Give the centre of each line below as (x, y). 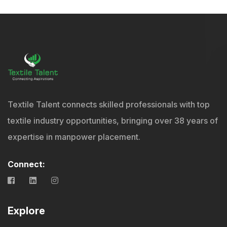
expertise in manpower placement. (74, 137)
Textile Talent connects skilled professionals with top (109, 105)
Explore (26, 211)
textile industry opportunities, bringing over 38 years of (113, 121)
